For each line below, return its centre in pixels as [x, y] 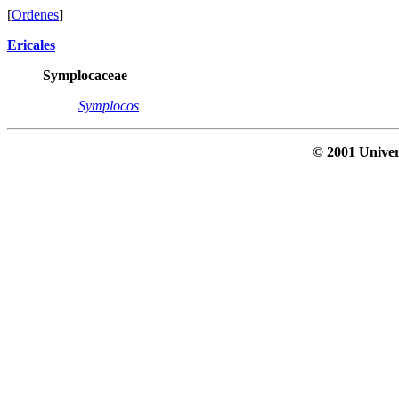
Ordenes [35, 15]
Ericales [31, 45]
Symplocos [109, 106]
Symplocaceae [85, 75]
